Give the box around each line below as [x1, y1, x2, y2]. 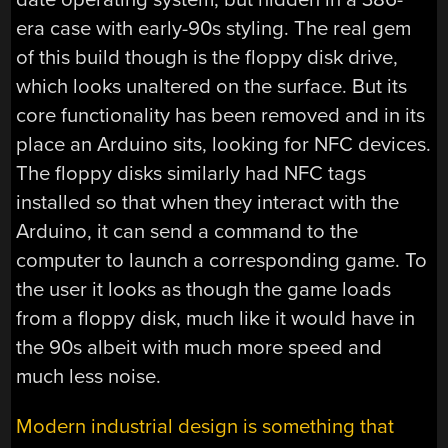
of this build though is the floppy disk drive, [16, 45, 399, 71]
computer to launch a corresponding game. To [16, 248, 428, 274]
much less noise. [16, 364, 162, 390]
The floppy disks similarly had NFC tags [16, 161, 367, 187]
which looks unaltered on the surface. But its [16, 74, 408, 100]
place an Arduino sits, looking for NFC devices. [16, 132, 432, 158]
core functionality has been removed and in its [16, 103, 426, 129]
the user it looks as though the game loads [16, 277, 392, 303]
